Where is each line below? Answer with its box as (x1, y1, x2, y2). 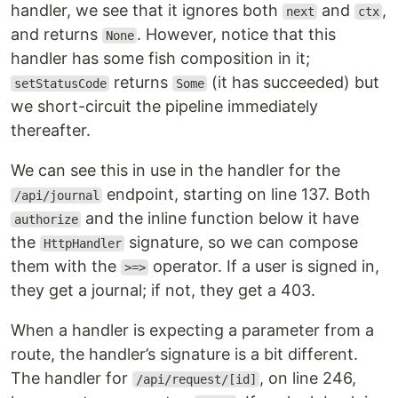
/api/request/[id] (135, 372, 257, 386)
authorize (13, 212, 78, 227)
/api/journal (13, 188, 99, 203)
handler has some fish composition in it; (11, 49, 310, 68)
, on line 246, (259, 369, 357, 387)
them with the (11, 257, 121, 275)
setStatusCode (13, 76, 107, 91)
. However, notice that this (137, 25, 337, 44)
